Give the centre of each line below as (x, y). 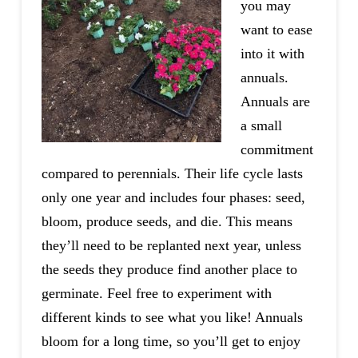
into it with (272, 53)
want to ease (276, 29)
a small (261, 125)
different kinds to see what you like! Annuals (172, 317)
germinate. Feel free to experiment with (156, 293)
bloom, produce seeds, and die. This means (167, 221)
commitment (276, 149)
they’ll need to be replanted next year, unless (171, 245)
